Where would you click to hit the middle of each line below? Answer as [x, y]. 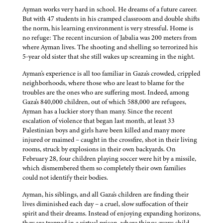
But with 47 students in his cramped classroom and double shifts [111, 19]
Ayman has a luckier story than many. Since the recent [97, 111]
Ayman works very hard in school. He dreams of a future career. [110, 9]
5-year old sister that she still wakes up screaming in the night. [109, 57]
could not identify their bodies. [65, 178]
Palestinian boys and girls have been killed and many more [104, 130]
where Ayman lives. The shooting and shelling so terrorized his [110, 47]
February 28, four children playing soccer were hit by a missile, [109, 159]
